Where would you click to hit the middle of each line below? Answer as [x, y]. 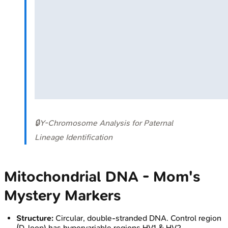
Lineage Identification [74, 137]
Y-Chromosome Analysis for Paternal [106, 123]
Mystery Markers [62, 195]
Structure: [35, 218]
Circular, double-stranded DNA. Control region [137, 218]
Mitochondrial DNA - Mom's [102, 177]
